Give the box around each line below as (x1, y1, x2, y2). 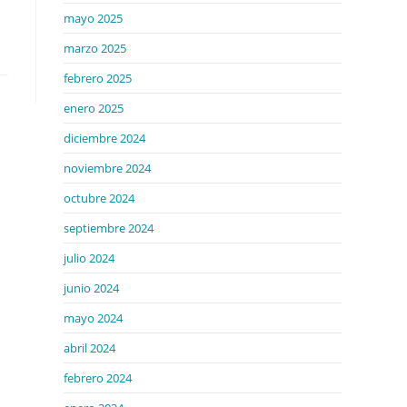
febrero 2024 (64, 370, 132, 386)
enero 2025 (64, 100, 124, 116)
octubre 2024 (64, 190, 134, 206)
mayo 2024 (64, 310, 123, 326)
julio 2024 (64, 250, 114, 266)
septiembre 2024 (64, 220, 154, 236)
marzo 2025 (64, 40, 126, 56)
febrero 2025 (64, 70, 132, 86)
